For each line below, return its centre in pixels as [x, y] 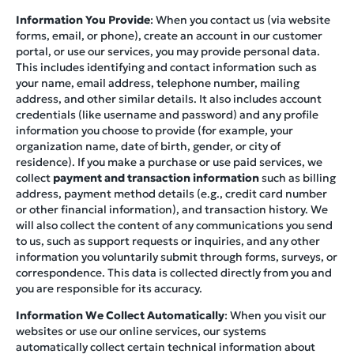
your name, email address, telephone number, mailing [158, 83]
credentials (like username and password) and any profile [167, 114]
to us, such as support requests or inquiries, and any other [168, 241]
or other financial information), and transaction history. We [172, 209]
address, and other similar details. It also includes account [169, 98]
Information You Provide [83, 19]
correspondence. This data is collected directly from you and [174, 272]
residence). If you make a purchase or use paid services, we [169, 162]
